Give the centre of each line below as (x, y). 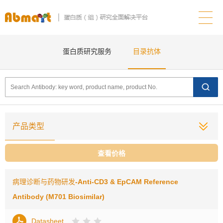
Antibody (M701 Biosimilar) (58, 197)
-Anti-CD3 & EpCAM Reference (127, 182)
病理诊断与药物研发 (44, 182)
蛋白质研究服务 (87, 51)
